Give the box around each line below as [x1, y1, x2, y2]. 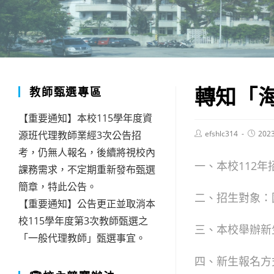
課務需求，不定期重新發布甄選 [18, 163, 155, 176]
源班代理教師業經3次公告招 [18, 128, 141, 142]
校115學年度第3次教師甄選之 [18, 214, 148, 228]
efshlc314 [204, 128, 238, 139]
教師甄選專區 [29, 84, 102, 99]
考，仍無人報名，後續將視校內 [18, 146, 155, 159]
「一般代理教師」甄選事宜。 [18, 231, 146, 245]
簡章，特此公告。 [18, 180, 97, 193]
